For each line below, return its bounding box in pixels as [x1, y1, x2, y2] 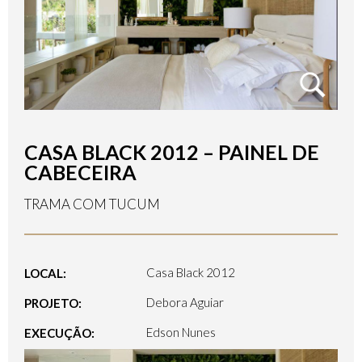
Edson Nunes [146, 325, 217, 340]
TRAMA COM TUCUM [24, 196, 160, 213]
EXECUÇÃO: [24, 326, 95, 341]
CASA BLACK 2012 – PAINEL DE [24, 140, 319, 165]
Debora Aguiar [146, 295, 225, 310]
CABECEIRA [24, 160, 137, 185]
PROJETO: [24, 296, 82, 311]
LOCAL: [24, 266, 66, 281]
